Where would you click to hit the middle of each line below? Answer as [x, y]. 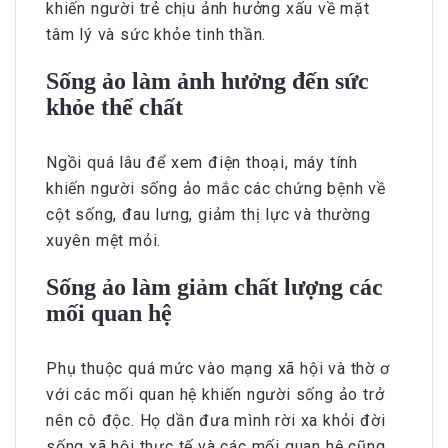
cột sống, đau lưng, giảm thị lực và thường [208, 215]
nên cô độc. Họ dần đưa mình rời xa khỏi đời [216, 421]
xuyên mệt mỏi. [104, 241]
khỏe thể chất [114, 107]
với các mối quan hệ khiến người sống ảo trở [215, 395]
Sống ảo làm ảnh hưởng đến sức [207, 81]
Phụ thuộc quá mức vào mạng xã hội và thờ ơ [218, 369]
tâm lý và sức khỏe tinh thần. [156, 35]
